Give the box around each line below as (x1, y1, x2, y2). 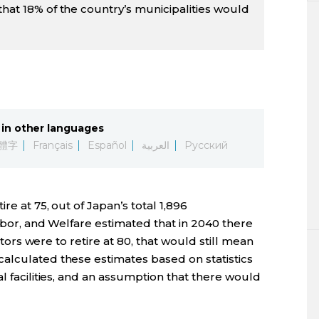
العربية (141, 138, 169, 152)
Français (33, 138, 73, 152)
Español (88, 138, 127, 152)
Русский (184, 138, 228, 152)
